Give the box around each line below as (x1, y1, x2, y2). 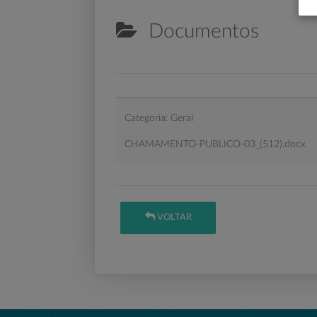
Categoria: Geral (125, 113, 194, 123)
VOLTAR (154, 213, 192, 223)
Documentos (137, 21, 260, 41)
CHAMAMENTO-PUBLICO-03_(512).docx (125, 139, 306, 149)
